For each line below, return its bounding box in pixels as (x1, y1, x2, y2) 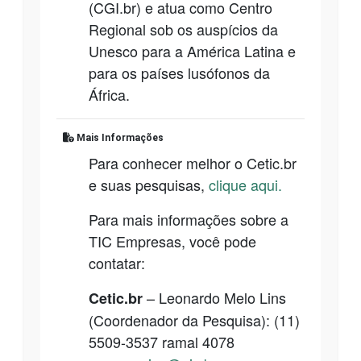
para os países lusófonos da (89, 61, 270, 83)
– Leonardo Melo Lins (143, 286, 286, 308)
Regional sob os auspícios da (89, 18, 278, 39)
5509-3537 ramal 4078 (89, 330, 234, 352)
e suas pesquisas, (89, 173, 209, 195)
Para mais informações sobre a (89, 208, 288, 230)
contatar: (89, 251, 145, 273)
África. (89, 83, 130, 105)
